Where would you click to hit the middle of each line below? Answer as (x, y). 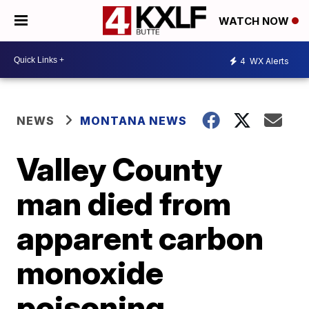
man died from (124, 203)
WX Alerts (268, 61)
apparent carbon (140, 238)
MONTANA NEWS (134, 121)
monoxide (90, 272)
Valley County (120, 169)
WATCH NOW (255, 21)
